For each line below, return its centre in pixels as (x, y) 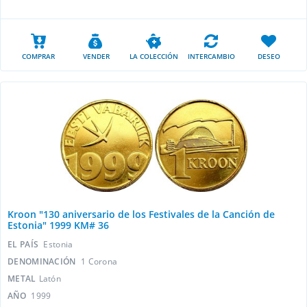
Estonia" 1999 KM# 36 (58, 225)
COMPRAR (38, 56)
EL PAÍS (24, 244)
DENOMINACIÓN (43, 261)
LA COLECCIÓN (153, 56)
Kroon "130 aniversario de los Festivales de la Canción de (141, 214)
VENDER (96, 56)
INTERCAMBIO (211, 56)
